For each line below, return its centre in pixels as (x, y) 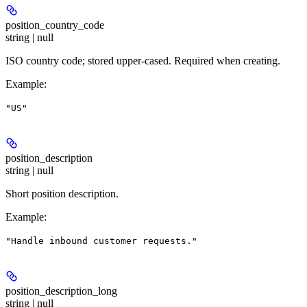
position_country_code (55, 25)
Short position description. (62, 194)
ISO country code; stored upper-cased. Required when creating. (143, 61)
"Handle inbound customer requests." (101, 241)
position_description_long (61, 291)
